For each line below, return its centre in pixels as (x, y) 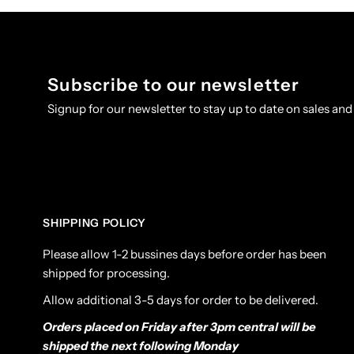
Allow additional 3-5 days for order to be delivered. (181, 300)
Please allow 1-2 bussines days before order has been (185, 254)
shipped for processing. (107, 273)
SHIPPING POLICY (94, 223)
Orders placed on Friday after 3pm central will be (180, 327)
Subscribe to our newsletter (174, 85)
